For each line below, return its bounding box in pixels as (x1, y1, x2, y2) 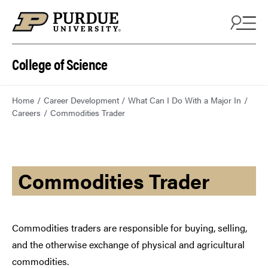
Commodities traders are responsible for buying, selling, (12, 221, 247, 235)
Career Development (43, 94, 119, 106)
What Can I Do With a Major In (128, 94, 242, 106)
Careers (12, 106, 41, 119)
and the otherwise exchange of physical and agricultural (12, 237, 245, 252)
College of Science (12, 53, 107, 74)
